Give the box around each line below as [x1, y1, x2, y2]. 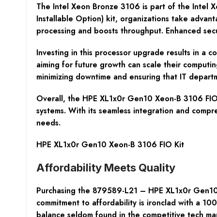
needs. [36, 117, 61, 128]
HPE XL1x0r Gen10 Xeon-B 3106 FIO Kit [36, 139, 184, 150]
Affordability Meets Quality [36, 161, 175, 174]
